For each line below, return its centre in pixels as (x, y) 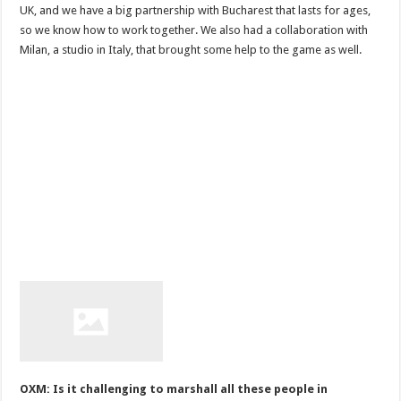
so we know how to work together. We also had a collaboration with (194, 30)
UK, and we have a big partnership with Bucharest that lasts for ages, (196, 10)
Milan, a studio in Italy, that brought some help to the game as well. (191, 49)
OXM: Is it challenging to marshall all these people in (174, 388)
